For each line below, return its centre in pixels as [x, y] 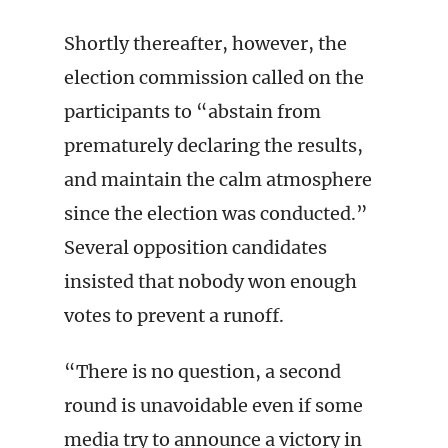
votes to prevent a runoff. [174, 315]
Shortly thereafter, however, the [205, 43]
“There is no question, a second [202, 371]
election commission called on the [214, 77]
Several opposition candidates [195, 247]
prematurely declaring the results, [213, 145]
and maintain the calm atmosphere [218, 179]
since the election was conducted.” [216, 213]
